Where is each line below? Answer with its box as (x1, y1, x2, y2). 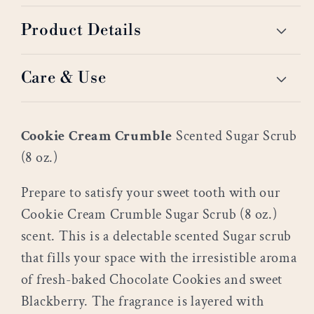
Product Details (20, 20, 142, 41)
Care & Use (20, 68, 107, 88)
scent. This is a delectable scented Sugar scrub (20, 227, 292, 246)
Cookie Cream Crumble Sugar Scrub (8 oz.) (20, 205, 278, 224)
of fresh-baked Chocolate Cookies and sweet (20, 271, 283, 289)
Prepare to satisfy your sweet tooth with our (20, 184, 280, 203)
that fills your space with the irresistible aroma (20, 249, 297, 268)
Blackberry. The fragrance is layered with (20, 292, 264, 311)
